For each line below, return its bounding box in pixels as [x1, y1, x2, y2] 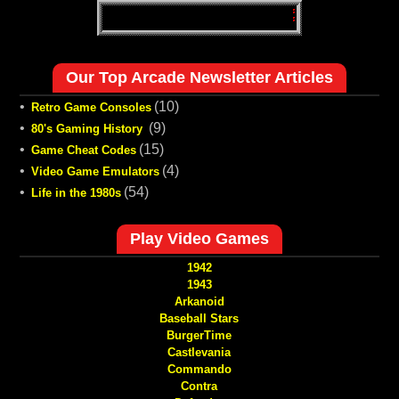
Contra [181, 379, 218, 393]
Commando [167, 362, 232, 376]
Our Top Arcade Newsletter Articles [65, 68, 333, 86]
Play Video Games [129, 229, 269, 248]
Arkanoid [174, 294, 224, 308]
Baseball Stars [159, 311, 240, 325]
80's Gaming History [30, 121, 146, 135]
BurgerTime [167, 328, 232, 342]
